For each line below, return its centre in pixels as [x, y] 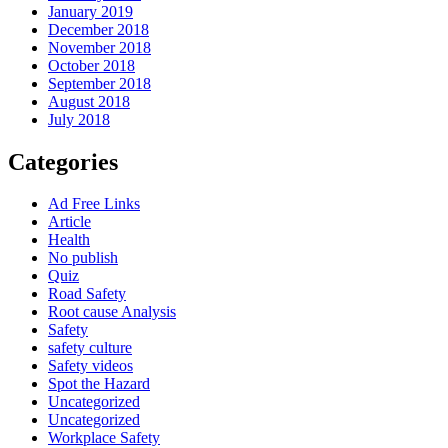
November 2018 [99, 47]
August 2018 [89, 101]
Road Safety [87, 294]
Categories [63, 161]
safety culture [90, 348]
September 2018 [99, 83]
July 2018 [79, 119]
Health [69, 240]
